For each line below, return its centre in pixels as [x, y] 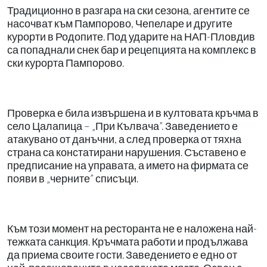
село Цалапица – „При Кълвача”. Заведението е [122, 126]
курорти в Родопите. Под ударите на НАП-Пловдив [131, 36]
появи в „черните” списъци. [73, 178]
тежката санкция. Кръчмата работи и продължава [128, 241]
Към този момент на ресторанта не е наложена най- [132, 228]
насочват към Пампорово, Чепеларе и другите [120, 23]
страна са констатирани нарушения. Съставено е [127, 152]
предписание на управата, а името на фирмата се [128, 165]
